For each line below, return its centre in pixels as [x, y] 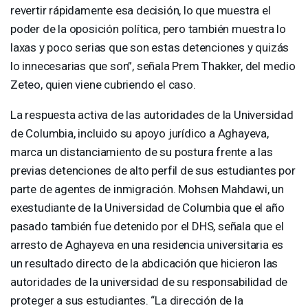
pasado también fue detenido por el [101, 226]
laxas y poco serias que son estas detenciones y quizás [150, 47]
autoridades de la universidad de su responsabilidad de [149, 282]
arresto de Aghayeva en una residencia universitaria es [147, 244]
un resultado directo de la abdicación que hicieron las [144, 263]
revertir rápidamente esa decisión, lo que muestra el [141, 10]
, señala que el [249, 226]
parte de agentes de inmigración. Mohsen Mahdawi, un [147, 189]
